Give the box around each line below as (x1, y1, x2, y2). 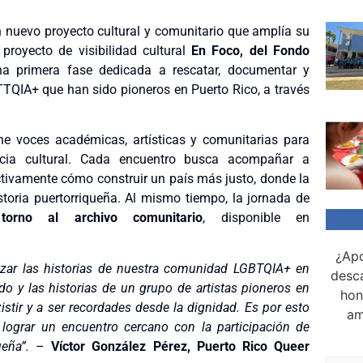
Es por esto (240, 299, 310, 315)
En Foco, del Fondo (191, 42, 310, 58)
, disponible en (203, 210, 310, 226)
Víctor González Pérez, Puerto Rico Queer (51, 338, 310, 354)
